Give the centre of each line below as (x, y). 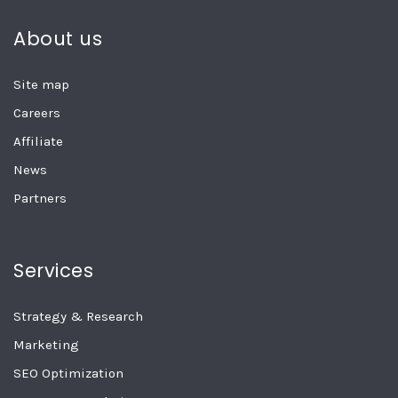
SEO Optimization (68, 374)
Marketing (46, 345)
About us (58, 39)
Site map (41, 85)
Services (53, 271)
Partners (40, 199)
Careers (37, 113)
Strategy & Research (78, 317)
